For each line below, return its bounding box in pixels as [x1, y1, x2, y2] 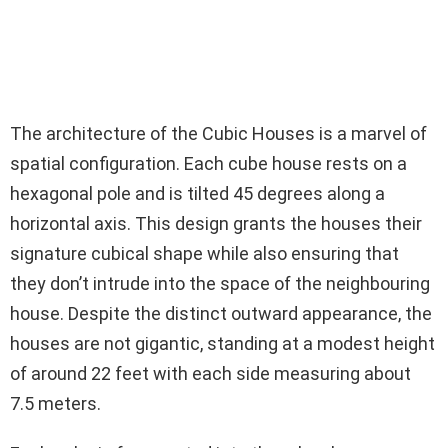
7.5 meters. [10, 393, 101, 415]
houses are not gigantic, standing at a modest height [10, 333, 435, 355]
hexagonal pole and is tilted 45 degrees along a [10, 183, 385, 205]
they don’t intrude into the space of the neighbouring [10, 273, 430, 295]
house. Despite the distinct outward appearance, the [10, 303, 432, 325]
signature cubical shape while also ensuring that [10, 243, 399, 265]
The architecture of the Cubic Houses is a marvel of [10, 123, 427, 145]
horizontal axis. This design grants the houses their [10, 213, 422, 235]
